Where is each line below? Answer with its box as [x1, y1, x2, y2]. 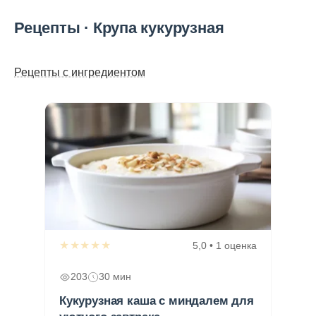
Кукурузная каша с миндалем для [59, 293, 254, 308]
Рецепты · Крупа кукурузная [14, 19, 224, 37]
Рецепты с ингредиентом [14, 66, 145, 78]
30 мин [99, 271, 131, 282]
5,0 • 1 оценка [193, 239, 257, 251]
